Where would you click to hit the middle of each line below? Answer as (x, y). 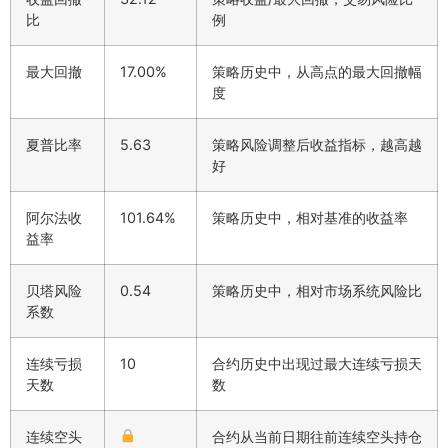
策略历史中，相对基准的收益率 (310, 217)
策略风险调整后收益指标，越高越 (317, 144)
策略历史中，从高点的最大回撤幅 (317, 71)
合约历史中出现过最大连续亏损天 (317, 363)
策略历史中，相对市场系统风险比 (317, 290)
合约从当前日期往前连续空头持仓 (317, 436)
